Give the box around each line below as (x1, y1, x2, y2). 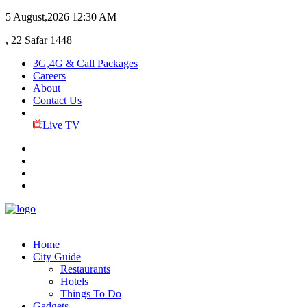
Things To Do (60, 288, 121, 299)
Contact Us (33, 95, 82, 106)
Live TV (42, 119, 80, 131)
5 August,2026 (5, 11, 69, 23)
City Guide (33, 251, 81, 262)
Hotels (60, 275, 88, 287)
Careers (33, 70, 66, 82)
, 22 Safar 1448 (5, 34, 72, 46)
